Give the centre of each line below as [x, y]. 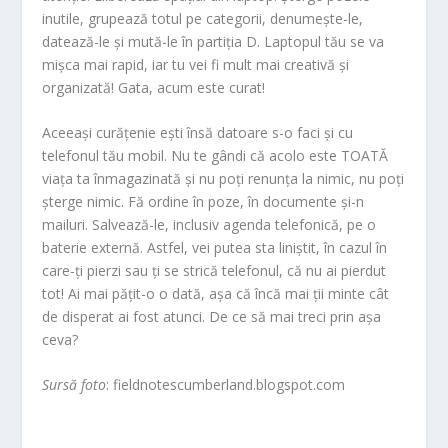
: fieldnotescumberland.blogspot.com [226, 385]
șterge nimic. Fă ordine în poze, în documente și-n [203, 202]
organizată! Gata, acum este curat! [154, 87]
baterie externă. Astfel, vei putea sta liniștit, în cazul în [215, 248]
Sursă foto [74, 385]
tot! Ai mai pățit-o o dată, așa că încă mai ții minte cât [216, 294]
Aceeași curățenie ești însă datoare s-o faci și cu [198, 133]
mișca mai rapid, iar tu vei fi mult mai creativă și [196, 64]
